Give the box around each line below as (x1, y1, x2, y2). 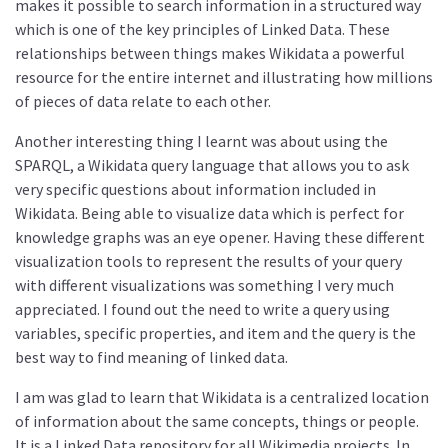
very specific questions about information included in (15, 179, 376, 200)
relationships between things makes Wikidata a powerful (15, 43, 405, 64)
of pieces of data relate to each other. (15, 91, 271, 112)
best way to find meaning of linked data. (15, 347, 288, 368)
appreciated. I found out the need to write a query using (15, 299, 390, 320)
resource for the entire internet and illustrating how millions (15, 67, 433, 88)
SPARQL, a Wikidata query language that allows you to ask (15, 155, 409, 176)
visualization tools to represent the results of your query (15, 251, 402, 272)
